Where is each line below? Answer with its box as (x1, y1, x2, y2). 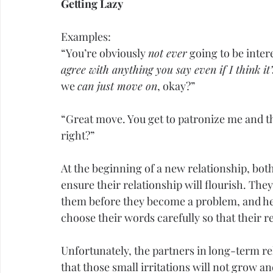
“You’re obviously (61, 46, 148, 61)
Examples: (61, 29, 111, 44)
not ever (148, 46, 187, 61)
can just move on (77, 79, 157, 94)
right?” (61, 128, 94, 143)
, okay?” (157, 79, 195, 94)
